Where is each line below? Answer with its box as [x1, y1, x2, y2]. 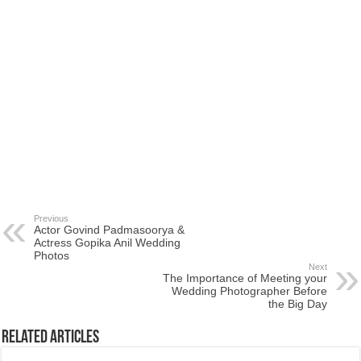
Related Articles [2, 329, 100, 347]
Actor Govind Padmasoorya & [34, 223, 185, 236]
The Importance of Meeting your [162, 272, 327, 284]
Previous [34, 214, 69, 223]
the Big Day [268, 297, 327, 310]
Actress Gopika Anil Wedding [34, 236, 181, 249]
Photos [34, 249, 70, 262]
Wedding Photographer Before [171, 284, 327, 297]
